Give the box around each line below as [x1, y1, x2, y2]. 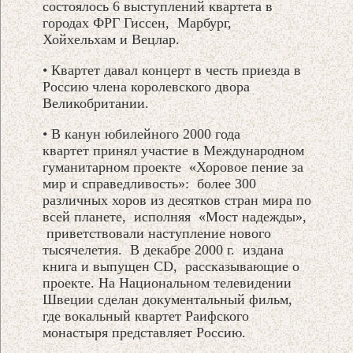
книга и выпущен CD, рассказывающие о [43, 258, 300, 274]
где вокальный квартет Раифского [43, 307, 250, 324]
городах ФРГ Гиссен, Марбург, [43, 14, 236, 31]
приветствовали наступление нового [43, 225, 272, 241]
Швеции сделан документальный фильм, [43, 291, 297, 307]
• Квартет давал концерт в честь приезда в [43, 61, 302, 78]
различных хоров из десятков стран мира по [43, 191, 312, 208]
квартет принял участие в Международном [43, 142, 305, 158]
